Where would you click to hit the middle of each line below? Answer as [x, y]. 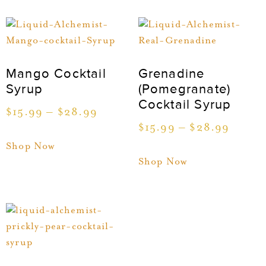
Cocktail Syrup [185, 105]
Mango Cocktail [56, 74]
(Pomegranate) [184, 90]
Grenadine [171, 74]
